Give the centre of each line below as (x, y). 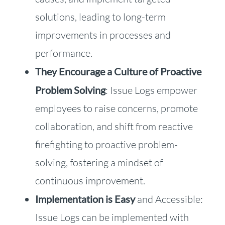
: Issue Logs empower (151, 90)
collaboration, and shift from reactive (114, 126)
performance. (64, 53)
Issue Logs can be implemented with (112, 217)
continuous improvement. (90, 180)
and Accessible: (169, 199)
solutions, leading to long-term (100, 17)
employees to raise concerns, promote (116, 108)
